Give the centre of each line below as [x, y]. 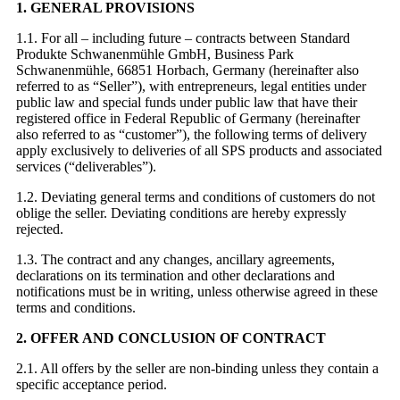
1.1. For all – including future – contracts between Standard [183, 38]
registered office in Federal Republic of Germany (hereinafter [188, 119]
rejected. [40, 229]
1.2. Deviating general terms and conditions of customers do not [196, 197]
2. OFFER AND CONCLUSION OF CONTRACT [171, 338]
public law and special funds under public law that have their [187, 103]
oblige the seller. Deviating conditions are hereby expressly [181, 213]
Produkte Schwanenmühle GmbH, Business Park [155, 54]
